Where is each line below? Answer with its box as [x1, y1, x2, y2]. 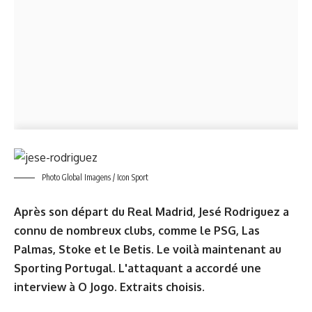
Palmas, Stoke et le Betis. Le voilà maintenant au [14, 242, 281, 256]
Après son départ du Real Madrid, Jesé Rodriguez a [14, 204, 289, 219]
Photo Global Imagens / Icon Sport [40, 172, 148, 182]
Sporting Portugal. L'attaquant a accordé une [14, 260, 261, 275]
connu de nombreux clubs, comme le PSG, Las [14, 223, 260, 237]
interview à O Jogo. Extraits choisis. [14, 279, 205, 294]
